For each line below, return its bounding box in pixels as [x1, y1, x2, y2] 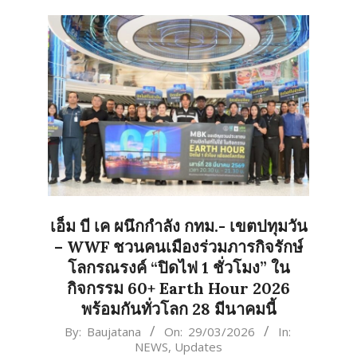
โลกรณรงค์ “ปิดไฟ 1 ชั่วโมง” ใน [67, 257, 290, 278]
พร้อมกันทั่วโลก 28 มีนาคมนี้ [80, 299, 277, 320]
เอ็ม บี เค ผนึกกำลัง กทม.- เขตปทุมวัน [49, 216, 308, 237]
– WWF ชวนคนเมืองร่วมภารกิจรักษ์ [54, 237, 303, 257]
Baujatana [86, 324, 141, 340]
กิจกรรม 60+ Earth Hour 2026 [67, 278, 290, 299]
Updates [175, 339, 222, 355]
